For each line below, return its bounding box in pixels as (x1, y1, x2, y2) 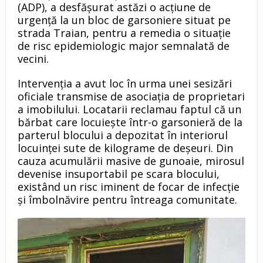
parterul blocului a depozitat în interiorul (17, 128, 228, 143)
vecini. (17, 52, 49, 66)
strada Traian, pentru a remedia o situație (17, 26, 231, 41)
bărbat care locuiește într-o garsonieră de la (17, 115, 242, 130)
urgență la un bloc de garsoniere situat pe (17, 13, 231, 28)
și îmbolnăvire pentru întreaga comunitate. (17, 193, 237, 207)
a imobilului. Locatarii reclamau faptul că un (17, 102, 241, 117)
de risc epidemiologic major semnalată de (17, 39, 230, 53)
